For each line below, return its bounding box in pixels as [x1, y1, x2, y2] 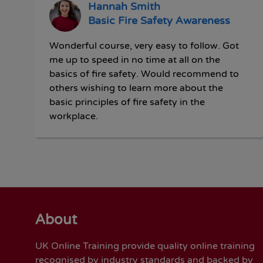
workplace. [49, 110, 98, 122]
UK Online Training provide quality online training [35, 240, 255, 252]
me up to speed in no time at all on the [49, 53, 220, 66]
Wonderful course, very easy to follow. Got [49, 39, 239, 52]
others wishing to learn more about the [49, 82, 223, 94]
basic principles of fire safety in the [49, 96, 205, 108]
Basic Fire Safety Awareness [88, 14, 230, 28]
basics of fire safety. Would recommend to [49, 68, 239, 80]
